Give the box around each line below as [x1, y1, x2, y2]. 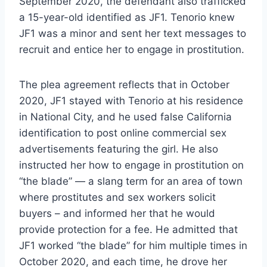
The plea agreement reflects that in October [19, 79, 229, 91]
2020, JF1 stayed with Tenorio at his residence [19, 95, 243, 107]
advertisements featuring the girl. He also [19, 143, 218, 156]
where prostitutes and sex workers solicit [19, 191, 216, 204]
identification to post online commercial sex [19, 127, 226, 139]
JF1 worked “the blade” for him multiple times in [19, 240, 247, 252]
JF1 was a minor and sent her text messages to [19, 27, 246, 40]
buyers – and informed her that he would [19, 207, 215, 220]
